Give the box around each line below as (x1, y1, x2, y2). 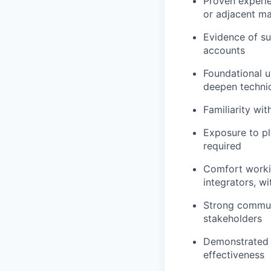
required (203, 140, 241, 152)
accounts (203, 44, 245, 56)
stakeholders (203, 212, 262, 224)
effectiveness (203, 249, 264, 261)
